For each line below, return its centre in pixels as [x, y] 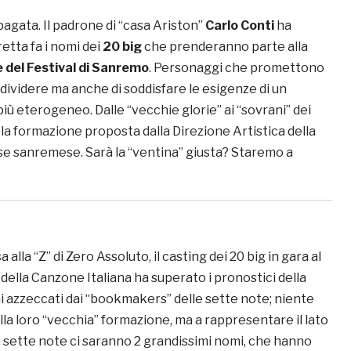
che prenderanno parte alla [225, 46]
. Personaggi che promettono [237, 67]
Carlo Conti [240, 25]
